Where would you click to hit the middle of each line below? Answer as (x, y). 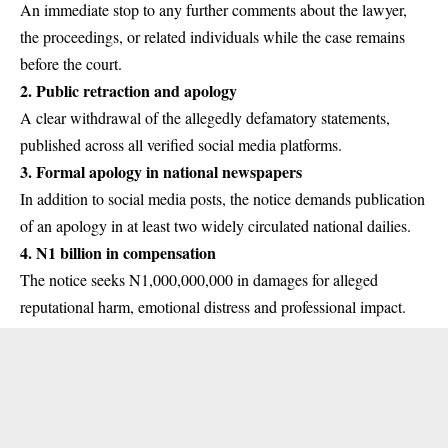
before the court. (71, 64)
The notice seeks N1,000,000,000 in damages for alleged (199, 280)
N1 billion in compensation (126, 253)
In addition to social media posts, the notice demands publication (222, 199)
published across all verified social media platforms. (181, 145)
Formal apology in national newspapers (169, 172)
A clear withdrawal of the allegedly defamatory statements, (205, 118)
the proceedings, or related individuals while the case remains (212, 37)
